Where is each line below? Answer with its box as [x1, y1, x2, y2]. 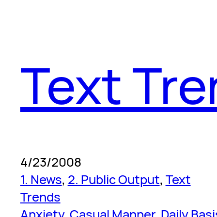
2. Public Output [67, 170, 160, 188]
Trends [20, 188, 61, 205]
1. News [20, 170, 62, 188]
